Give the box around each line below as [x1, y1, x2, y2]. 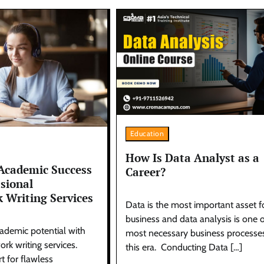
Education [130, 129, 164, 138]
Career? [125, 164, 166, 180]
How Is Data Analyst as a [125, 150, 259, 166]
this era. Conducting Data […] [125, 242, 242, 253]
